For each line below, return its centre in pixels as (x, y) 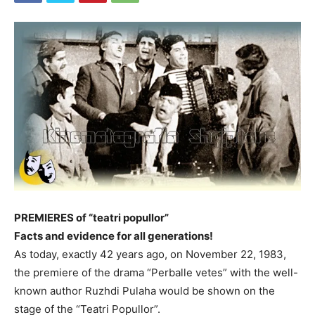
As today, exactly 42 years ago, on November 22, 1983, (150, 255)
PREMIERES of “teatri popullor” (91, 218)
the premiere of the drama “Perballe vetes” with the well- (156, 273)
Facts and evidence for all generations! (114, 236)
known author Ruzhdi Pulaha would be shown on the (144, 291)
